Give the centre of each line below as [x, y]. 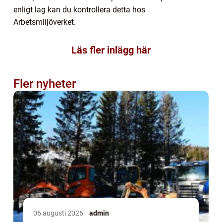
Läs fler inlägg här [111, 50]
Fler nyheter [45, 84]
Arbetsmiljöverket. [45, 22]
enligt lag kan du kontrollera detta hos [79, 10]
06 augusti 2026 [59, 213]
